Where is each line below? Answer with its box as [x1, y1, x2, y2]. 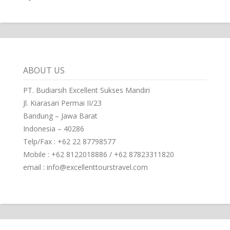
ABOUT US [23, 65, 65, 76]
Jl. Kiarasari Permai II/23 [23, 98, 102, 108]
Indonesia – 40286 [23, 124, 84, 134]
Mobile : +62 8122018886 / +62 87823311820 [23, 149, 174, 160]
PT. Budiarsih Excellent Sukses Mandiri [23, 85, 150, 95]
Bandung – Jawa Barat [23, 111, 98, 121]
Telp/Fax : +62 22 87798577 [23, 137, 116, 147]
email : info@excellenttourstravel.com [23, 162, 148, 172]
